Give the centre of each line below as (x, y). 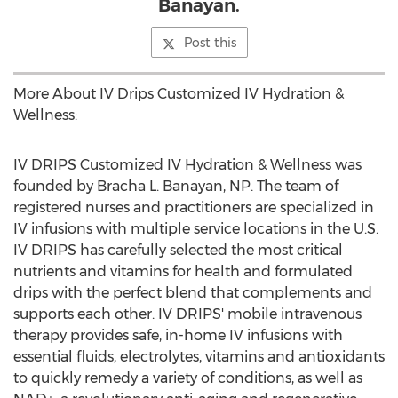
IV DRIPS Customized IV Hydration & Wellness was (187, 165)
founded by (55, 186)
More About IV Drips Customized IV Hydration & (179, 94)
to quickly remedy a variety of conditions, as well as (188, 378)
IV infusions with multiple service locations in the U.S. (196, 229)
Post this (210, 43)
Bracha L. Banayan (160, 186)
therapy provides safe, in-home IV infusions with (178, 335)
